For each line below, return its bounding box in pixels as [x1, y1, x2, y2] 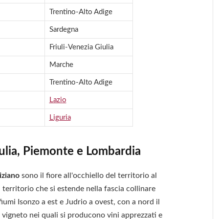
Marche [49, 61, 73, 69]
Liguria [49, 114, 71, 122]
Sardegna [49, 26, 78, 34]
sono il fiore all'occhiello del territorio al [20, 172, 157, 180]
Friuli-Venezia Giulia [49, 44, 113, 51]
